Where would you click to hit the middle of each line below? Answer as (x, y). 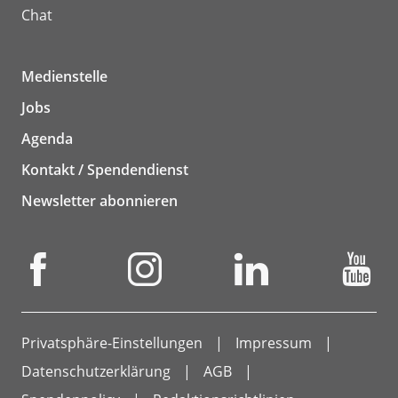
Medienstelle (64, 77)
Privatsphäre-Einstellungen (112, 342)
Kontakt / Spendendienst (105, 169)
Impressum (274, 342)
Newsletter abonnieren (99, 200)
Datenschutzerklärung (96, 371)
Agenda (47, 139)
